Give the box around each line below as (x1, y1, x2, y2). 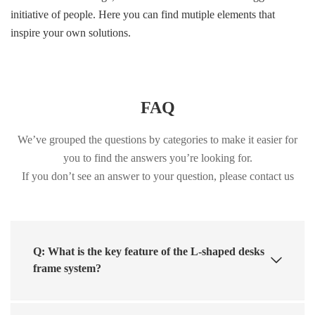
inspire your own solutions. (11, 26, 131, 39)
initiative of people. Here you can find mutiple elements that (11, 8, 275, 20)
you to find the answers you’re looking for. (63, 151, 252, 164)
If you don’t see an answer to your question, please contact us (21, 169, 294, 182)
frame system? (33, 262, 101, 274)
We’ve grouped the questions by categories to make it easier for (18, 133, 297, 146)
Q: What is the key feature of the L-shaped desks (33, 245, 264, 257)
